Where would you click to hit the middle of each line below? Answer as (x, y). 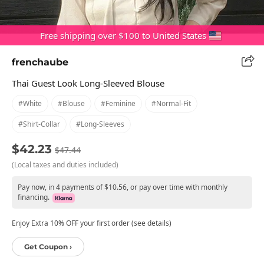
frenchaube (40, 62)
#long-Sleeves (100, 124)
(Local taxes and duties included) (65, 164)
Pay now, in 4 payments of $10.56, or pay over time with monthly (123, 187)
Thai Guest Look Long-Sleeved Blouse (88, 83)
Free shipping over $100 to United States (123, 35)
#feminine (118, 103)
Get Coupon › (48, 246)
